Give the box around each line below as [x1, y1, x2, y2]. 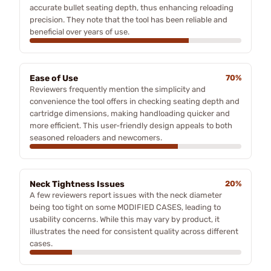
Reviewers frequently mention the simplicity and [30, 84, 206, 94]
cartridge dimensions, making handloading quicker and [30, 108, 230, 118]
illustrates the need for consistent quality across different [30, 226, 238, 236]
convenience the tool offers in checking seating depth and [30, 96, 240, 106]
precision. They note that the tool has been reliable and [30, 15, 227, 24]
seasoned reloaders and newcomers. [30, 132, 162, 142]
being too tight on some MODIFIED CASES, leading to [30, 202, 221, 212]
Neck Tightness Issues [30, 178, 125, 189]
